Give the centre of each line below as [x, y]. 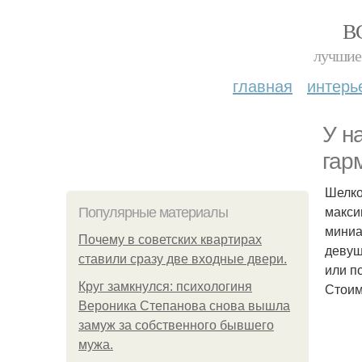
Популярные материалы [153, 213]
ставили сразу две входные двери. [183, 259]
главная [263, 85]
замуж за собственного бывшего [176, 325]
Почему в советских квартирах [170, 240]
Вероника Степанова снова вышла [184, 306]
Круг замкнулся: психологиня [165, 286]
